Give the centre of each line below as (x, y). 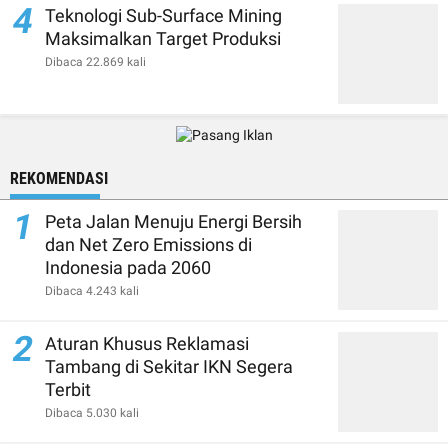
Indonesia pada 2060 (128, 267)
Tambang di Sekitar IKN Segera (169, 366)
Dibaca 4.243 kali (92, 291)
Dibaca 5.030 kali (92, 413)
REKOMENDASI (59, 178)
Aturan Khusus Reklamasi (147, 343)
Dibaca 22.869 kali (95, 62)
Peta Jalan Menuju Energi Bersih (173, 221)
